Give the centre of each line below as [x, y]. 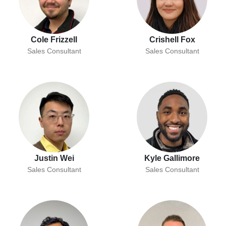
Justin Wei [54, 158]
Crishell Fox [172, 40]
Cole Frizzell [54, 40]
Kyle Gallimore [172, 158]
